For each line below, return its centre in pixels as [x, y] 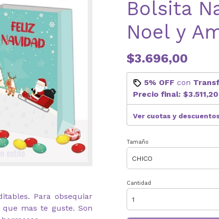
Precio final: [158, 94]
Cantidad [139, 183]
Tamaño [138, 142]
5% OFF [159, 82]
